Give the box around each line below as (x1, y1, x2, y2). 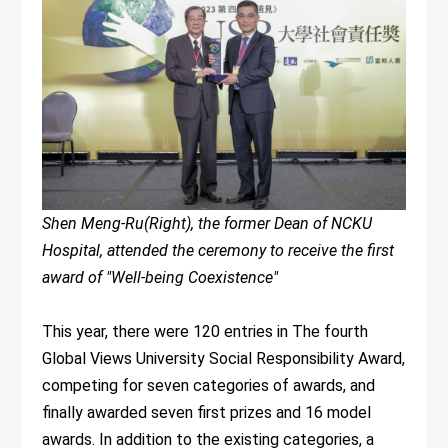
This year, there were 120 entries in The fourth (42, 321, 369, 341)
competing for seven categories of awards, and (42, 375, 376, 395)
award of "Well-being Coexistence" (42, 267, 279, 287)
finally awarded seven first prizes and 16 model (42, 402, 372, 422)
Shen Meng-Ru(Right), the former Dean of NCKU (42, 213, 373, 233)
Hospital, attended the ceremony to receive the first (42, 240, 395, 260)
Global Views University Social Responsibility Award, (42, 348, 406, 368)
